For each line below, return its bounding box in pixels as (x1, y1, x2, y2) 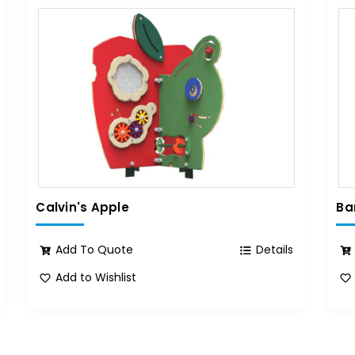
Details (256, 242, 294, 258)
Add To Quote (55, 242, 134, 258)
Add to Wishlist (55, 269, 137, 286)
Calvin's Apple (36, 199, 129, 216)
